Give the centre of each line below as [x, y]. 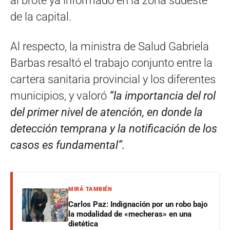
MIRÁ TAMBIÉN [90, 189]
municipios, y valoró [60, 95]
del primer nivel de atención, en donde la [107, 112]
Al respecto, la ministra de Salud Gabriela [110, 46]
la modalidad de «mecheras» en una [130, 214]
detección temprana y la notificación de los [114, 128]
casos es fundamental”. [68, 145]
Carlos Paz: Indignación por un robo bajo [138, 204]
